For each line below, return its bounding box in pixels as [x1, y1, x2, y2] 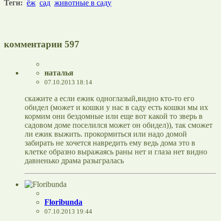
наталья [44, 69, 74, 77]
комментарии [4, 38, 65, 49]
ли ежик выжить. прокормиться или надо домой [25, 130, 187, 139]
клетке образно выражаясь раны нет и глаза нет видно [25, 147, 207, 156]
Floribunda [44, 198, 82, 207]
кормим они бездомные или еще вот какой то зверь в [25, 112, 203, 121]
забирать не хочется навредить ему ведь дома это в [25, 139, 195, 147]
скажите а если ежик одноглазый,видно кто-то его [25, 94, 194, 103]
